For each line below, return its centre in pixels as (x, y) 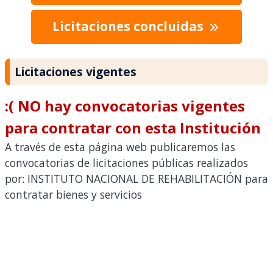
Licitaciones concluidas (129, 27)
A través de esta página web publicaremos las (120, 147)
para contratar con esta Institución (133, 128)
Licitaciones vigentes (76, 72)
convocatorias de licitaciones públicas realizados (126, 163)
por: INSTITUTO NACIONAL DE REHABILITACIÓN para (136, 179)
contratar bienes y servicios (73, 195)
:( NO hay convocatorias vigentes (125, 106)
